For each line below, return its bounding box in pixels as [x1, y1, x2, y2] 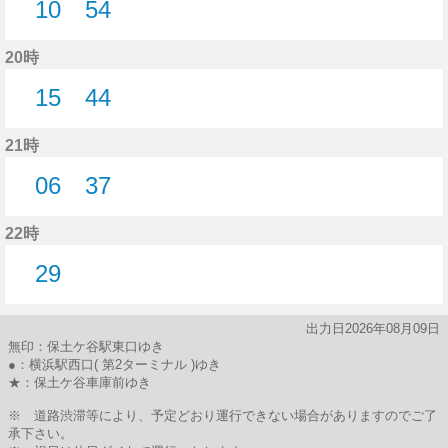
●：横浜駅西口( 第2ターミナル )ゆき [8, 357, 221, 372]
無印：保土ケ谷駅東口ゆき [8, 339, 164, 354]
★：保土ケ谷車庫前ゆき [8, 375, 151, 390]
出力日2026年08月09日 [306, 321, 440, 336]
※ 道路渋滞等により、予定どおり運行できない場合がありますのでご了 [8, 408, 437, 423]
